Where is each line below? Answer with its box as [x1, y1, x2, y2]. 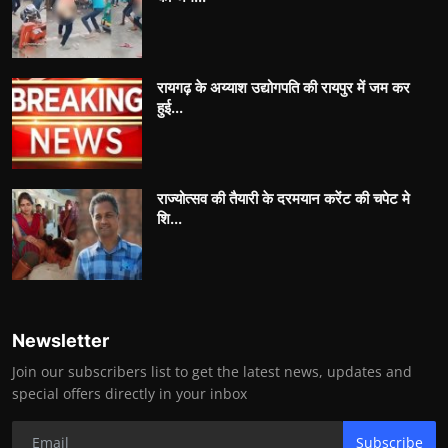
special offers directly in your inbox [12, 384, 247, 404]
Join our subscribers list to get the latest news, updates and [12, 362, 412, 382]
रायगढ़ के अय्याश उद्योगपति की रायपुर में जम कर [157, 78, 410, 98]
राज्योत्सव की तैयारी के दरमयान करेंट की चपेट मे [157, 189, 410, 209]
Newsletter [12, 330, 109, 352]
